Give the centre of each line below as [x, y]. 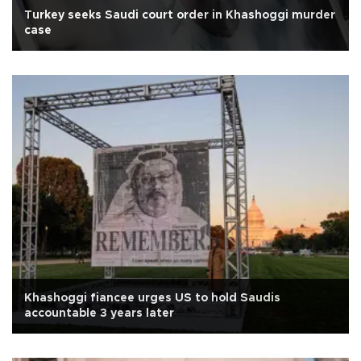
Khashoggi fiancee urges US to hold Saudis [152, 299]
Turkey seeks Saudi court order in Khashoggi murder [180, 16]
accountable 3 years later [99, 314]
